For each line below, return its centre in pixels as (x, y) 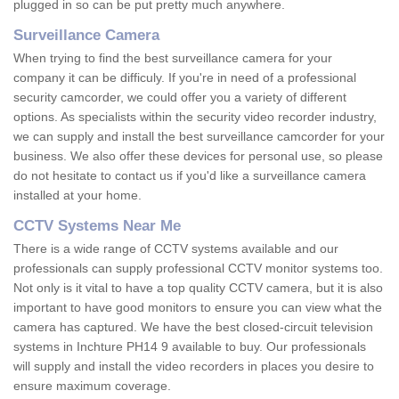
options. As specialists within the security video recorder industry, (195, 117)
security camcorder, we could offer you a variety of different (180, 98)
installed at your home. (79, 195)
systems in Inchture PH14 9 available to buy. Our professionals (190, 347)
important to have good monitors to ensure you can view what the (198, 308)
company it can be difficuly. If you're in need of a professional (185, 78)
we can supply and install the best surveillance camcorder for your (199, 137)
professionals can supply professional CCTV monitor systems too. (198, 269)
